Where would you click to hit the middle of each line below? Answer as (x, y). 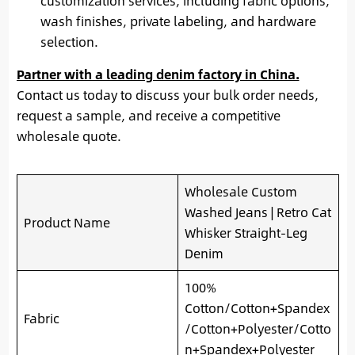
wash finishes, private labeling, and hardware (178, 21)
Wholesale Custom (240, 191)
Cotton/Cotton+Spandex (257, 307)
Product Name (67, 222)
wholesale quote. (69, 136)
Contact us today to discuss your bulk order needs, (167, 94)
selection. (69, 41)
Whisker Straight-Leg (246, 232)
